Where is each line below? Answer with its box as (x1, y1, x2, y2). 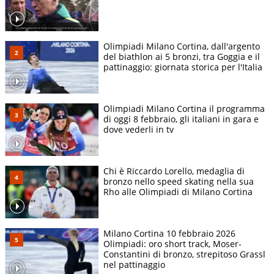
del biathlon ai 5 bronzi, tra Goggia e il (103, 51, 260, 63)
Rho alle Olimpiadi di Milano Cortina (103, 186, 253, 198)
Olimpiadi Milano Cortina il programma (103, 103, 265, 115)
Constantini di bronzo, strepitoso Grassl (103, 248, 265, 261)
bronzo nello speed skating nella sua (103, 176, 254, 188)
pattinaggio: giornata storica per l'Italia (103, 61, 262, 73)
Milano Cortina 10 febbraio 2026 (103, 228, 235, 240)
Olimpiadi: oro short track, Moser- (103, 238, 242, 250)
